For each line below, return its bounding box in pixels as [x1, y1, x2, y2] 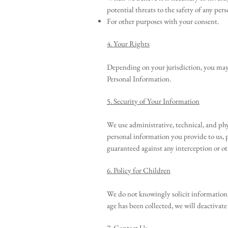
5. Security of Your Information [107, 96, 199, 106]
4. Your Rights [107, 39, 150, 48]
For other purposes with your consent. [107, 16, 219, 26]
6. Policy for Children [107, 165, 170, 175]
